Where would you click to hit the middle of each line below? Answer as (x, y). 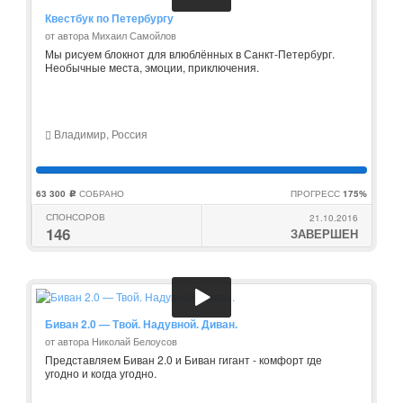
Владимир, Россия (99, 134)
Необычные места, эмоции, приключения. (152, 67)
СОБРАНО (100, 193)
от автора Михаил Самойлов (111, 35)
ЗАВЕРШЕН (324, 233)
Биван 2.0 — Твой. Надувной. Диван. (141, 324)
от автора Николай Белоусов (111, 341)
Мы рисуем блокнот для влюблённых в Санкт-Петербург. (190, 54)
